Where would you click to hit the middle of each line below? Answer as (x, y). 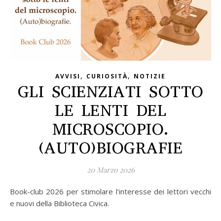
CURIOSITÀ (107, 76)
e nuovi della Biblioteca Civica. (59, 203)
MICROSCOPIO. (110, 129)
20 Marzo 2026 (110, 169)
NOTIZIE (150, 76)
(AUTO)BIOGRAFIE (110, 148)
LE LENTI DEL (110, 110)
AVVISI (68, 76)
